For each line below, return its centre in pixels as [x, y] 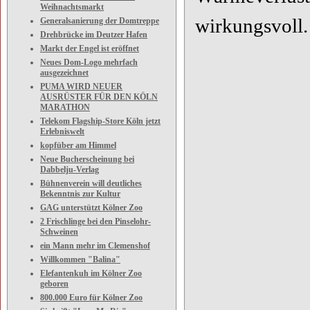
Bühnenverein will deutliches [91, 183]
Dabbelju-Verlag [70, 170]
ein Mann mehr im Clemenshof [95, 246]
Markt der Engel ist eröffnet [90, 48]
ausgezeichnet [64, 73]
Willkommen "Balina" [80, 259]
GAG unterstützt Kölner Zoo [91, 208]
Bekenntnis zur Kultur [80, 194]
